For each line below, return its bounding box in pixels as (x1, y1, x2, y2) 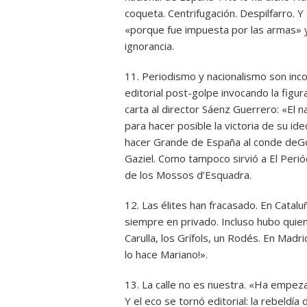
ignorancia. (125, 39, 174, 53)
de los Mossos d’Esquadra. (125, 168, 251, 182)
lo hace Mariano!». (125, 247, 208, 261)
